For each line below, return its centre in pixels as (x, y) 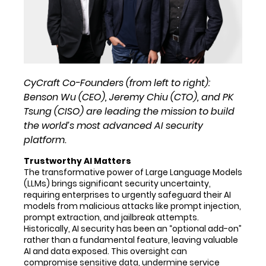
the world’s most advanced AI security (113, 126)
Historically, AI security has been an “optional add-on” (133, 229)
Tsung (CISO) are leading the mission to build (129, 112)
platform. (45, 140)
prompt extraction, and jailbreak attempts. (111, 218)
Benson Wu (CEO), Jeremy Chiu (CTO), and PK (129, 97)
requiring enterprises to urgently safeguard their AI (127, 195)
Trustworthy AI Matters (77, 161)
